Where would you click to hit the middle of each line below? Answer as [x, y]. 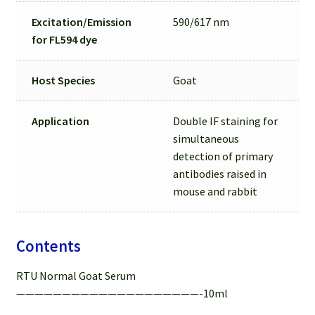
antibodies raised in [220, 173]
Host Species [64, 80]
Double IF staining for [226, 121]
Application [61, 121]
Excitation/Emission [82, 21]
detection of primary [223, 156]
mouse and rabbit [216, 191]
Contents [48, 246]
